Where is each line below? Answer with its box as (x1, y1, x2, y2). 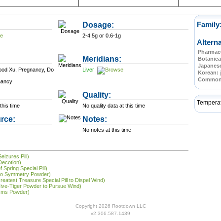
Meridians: (82, 54, 121, 63)
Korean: (198, 70, 220, 75)
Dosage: (82, 20, 114, 29)
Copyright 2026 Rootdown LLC (75, 203, 146, 209)
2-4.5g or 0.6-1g (82, 33, 121, 38)
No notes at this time (82, 127, 131, 133)
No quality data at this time (82, 103, 145, 109)
